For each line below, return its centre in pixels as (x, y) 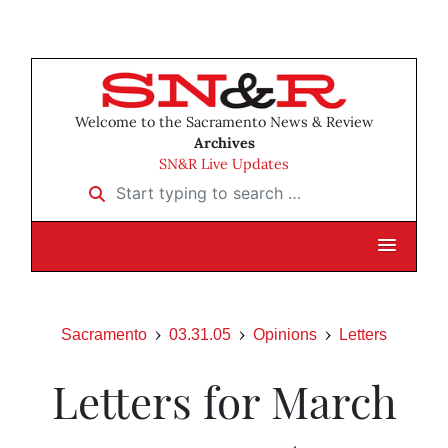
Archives (224, 143)
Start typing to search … (168, 186)
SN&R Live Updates (224, 164)
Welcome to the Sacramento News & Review (224, 122)
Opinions (285, 335)
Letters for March (224, 401)
